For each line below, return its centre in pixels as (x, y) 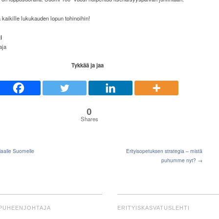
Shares (89, 119)
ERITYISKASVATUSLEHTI (153, 208)
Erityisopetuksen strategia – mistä (164, 151)
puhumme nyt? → (182, 160)
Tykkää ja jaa (88, 65)
